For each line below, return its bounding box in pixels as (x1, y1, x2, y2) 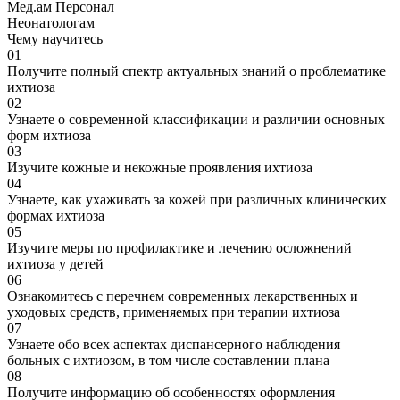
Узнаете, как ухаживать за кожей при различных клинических (7, 191, 387, 207)
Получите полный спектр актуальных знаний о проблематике (7, 62, 386, 79)
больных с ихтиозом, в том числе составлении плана (7, 352, 329, 368)
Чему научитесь (7, 30, 103, 46)
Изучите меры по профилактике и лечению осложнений (7, 239, 352, 255)
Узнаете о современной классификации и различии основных (7, 111, 385, 127)
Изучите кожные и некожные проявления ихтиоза (7, 159, 312, 175)
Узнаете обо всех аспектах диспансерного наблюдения (7, 336, 340, 352)
